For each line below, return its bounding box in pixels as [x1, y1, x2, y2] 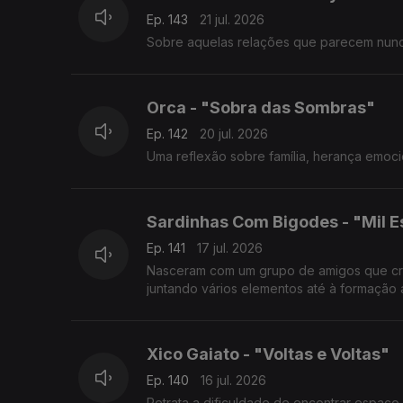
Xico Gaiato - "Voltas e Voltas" [147, 345, 390, 364]
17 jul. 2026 [197, 240, 263, 256]
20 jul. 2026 [200, 126, 268, 142]
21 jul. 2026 [200, 12, 264, 28]
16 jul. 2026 [201, 372, 266, 389]
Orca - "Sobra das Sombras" [147, 98, 375, 118]
